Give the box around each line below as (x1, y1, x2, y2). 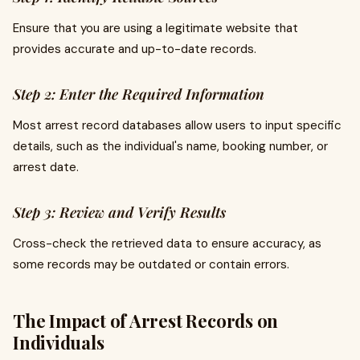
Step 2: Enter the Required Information (13, 84, 264, 104)
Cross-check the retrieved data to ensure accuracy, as (13, 235, 321, 252)
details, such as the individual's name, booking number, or (13, 138, 328, 154)
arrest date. (13, 159, 79, 175)
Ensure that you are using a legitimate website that (13, 20, 298, 36)
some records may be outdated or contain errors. (13, 256, 289, 272)
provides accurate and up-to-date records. (13, 41, 256, 57)
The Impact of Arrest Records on (13, 309, 279, 333)
